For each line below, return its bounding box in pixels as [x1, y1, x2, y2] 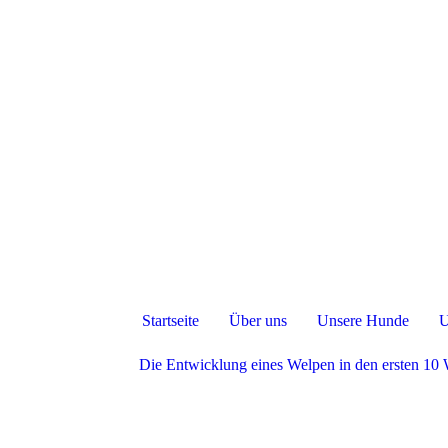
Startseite [141, 312, 199, 330]
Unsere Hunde [316, 312, 409, 330]
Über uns [228, 312, 287, 330]
